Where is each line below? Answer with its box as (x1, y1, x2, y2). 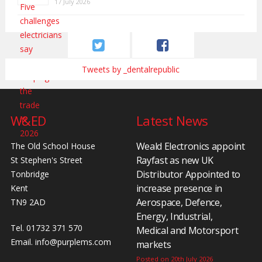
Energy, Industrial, (136, 210, 213, 223)
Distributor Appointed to (136, 168, 240, 181)
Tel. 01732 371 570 (10, 222, 82, 234)
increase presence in (136, 182, 223, 195)
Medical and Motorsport (136, 224, 239, 237)
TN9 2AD (10, 196, 46, 208)
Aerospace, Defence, (136, 196, 222, 209)
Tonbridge (10, 168, 49, 180)
